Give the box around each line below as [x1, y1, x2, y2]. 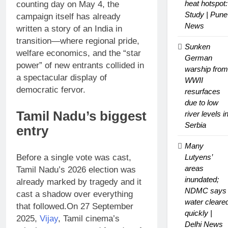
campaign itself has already [16, 11, 121, 21]
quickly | [184, 209, 212, 218]
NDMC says [184, 186, 226, 195]
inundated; [184, 175, 219, 184]
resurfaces [184, 87, 220, 96]
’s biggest [86, 109, 147, 124]
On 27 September [67, 201, 133, 211]
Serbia [184, 121, 206, 130]
